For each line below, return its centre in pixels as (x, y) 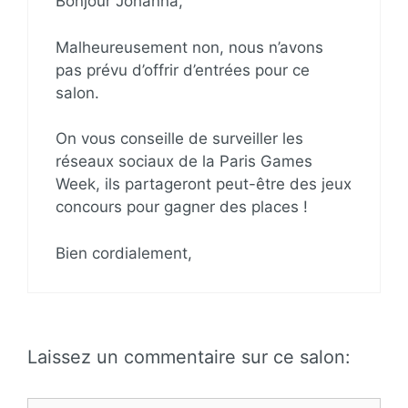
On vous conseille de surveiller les (179, 138)
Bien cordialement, (124, 253)
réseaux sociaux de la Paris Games (184, 161)
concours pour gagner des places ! (182, 207)
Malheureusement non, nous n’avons (189, 47)
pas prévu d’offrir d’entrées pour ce (183, 70)
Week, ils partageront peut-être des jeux (204, 184)
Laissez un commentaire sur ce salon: (189, 357)
